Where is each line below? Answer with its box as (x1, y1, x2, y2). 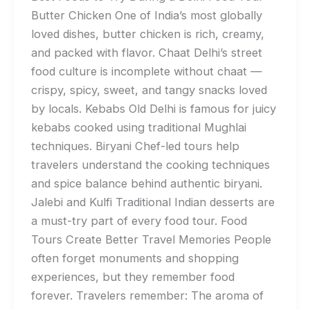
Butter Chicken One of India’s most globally (30, 8, 262, 22)
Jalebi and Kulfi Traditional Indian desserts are (30, 194, 275, 209)
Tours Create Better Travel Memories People (30, 232, 271, 246)
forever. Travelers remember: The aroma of (30, 288, 264, 302)
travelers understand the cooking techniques (30, 157, 270, 172)
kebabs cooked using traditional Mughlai (30, 120, 246, 134)
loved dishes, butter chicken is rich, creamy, (30, 26, 264, 41)
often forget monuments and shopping (30, 250, 239, 265)
